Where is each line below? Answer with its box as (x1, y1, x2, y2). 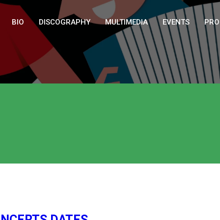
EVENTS (163, 18, 190, 27)
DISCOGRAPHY (39, 18, 90, 27)
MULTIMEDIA (105, 18, 148, 27)
